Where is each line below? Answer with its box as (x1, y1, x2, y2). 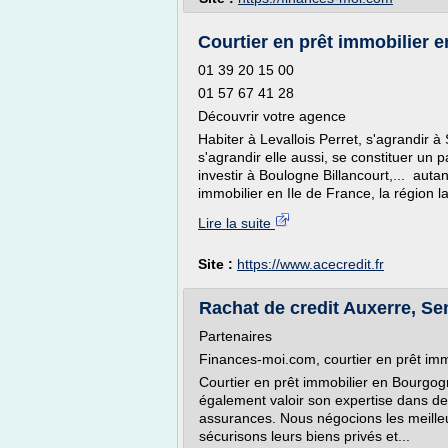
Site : (198, 256, 237, 272)
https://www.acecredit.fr (237, 256, 384, 272)
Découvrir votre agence (198, 108, 346, 124)
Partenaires (199, 328, 272, 344)
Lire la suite (198, 215, 275, 231)
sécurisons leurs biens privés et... (199, 428, 410, 444)
